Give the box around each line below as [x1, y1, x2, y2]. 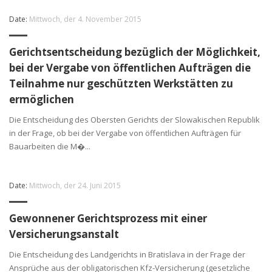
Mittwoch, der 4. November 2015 [29, 13, 141, 24]
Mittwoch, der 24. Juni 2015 [29, 180, 121, 191]
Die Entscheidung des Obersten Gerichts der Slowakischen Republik [9, 114, 260, 125]
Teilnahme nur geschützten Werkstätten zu [9, 76, 233, 90]
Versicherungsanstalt [9, 226, 119, 241]
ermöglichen [9, 92, 74, 106]
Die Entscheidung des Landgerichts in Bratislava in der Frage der [9, 248, 245, 260]
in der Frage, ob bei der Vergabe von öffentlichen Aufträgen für [9, 127, 241, 138]
